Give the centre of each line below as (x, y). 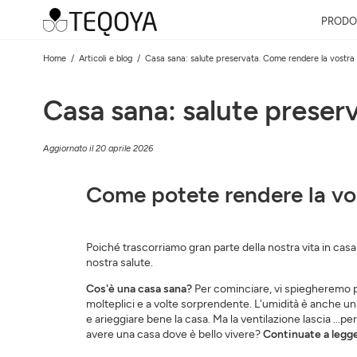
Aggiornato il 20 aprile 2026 (98, 148)
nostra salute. (119, 263)
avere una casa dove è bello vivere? (174, 334)
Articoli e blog (105, 58)
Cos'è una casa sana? (139, 289)
